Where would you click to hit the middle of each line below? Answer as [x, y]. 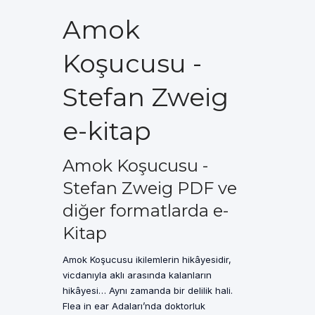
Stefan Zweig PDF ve [150, 188]
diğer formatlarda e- [146, 211]
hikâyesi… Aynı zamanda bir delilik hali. [148, 290]
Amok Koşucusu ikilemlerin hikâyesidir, [147, 259]
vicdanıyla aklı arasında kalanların [137, 275]
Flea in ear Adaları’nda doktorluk [134, 306]
